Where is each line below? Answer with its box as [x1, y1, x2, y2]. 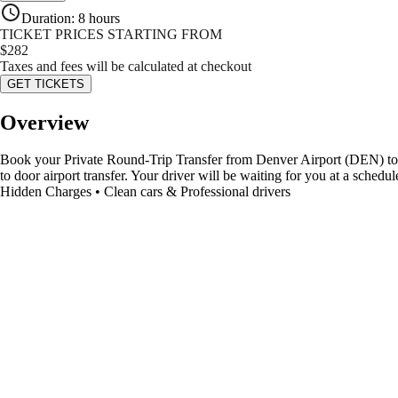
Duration [21, 10, 71, 26]
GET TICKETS [7, 76, 84, 91]
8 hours [78, 10, 120, 26]
